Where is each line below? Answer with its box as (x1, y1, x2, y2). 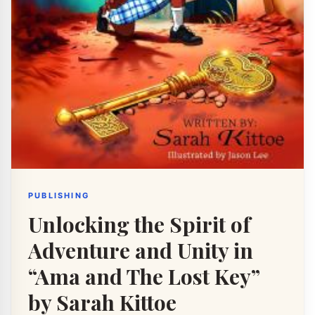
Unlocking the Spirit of (28, 210, 250, 238)
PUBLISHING (28, 191, 89, 200)
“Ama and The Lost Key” (28, 262, 259, 290)
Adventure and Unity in (28, 236, 253, 264)
